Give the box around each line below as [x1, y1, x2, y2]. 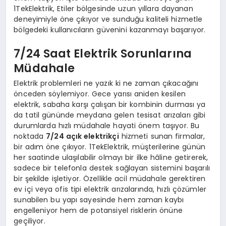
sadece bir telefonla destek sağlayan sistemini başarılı [14, 162, 210, 173]
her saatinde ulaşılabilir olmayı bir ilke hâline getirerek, [14, 152, 208, 162]
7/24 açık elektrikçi [46, 131, 119, 141]
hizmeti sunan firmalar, [119, 131, 205, 141]
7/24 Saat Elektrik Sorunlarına [14, 45, 192, 62]
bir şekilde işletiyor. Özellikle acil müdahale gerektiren [14, 173, 206, 184]
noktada [14, 131, 46, 141]
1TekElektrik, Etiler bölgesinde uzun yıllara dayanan [14, 3, 193, 14]
